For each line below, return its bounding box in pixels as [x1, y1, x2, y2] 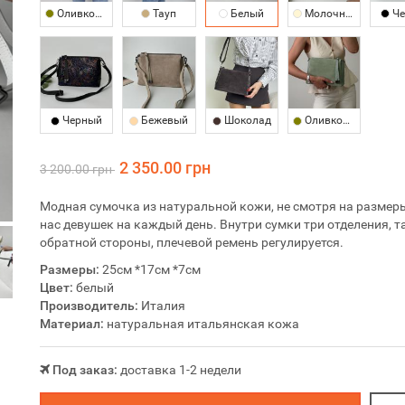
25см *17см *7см [99, 261, 201, 277]
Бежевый [138, 113, 189, 127]
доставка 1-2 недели [120, 362, 241, 377]
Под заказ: [52, 362, 118, 377]
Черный [60, 113, 103, 127]
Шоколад [221, 113, 271, 127]
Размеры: [40, 261, 99, 277]
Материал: [40, 316, 104, 331]
